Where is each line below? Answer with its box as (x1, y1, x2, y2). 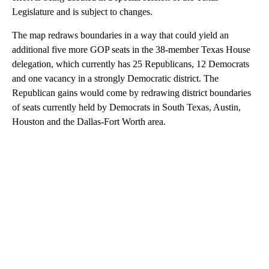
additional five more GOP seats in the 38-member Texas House (12, 44, 250, 55)
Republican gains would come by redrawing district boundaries (12, 88, 251, 98)
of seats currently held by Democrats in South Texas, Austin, (12, 102, 241, 113)
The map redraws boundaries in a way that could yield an (12, 30, 229, 41)
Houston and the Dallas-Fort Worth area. (12, 116, 166, 127)
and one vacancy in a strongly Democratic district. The (12, 73, 219, 84)
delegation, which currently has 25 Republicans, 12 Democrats (12, 59, 249, 70)
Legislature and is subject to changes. (12, 7, 153, 17)
